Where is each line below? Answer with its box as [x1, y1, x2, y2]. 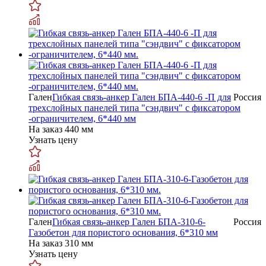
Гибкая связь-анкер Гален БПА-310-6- [52, 216, 205, 227]
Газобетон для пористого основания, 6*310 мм [28, 227, 218, 237]
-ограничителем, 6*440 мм [28, 113, 136, 123]
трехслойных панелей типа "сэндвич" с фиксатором [28, 102, 240, 113]
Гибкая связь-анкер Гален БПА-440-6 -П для [52, 91, 231, 102]
